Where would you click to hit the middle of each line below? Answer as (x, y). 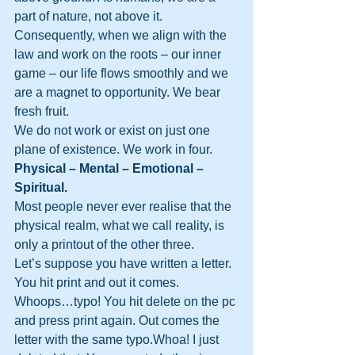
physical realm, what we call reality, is (121, 225)
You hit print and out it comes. (98, 282)
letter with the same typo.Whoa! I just (118, 340)
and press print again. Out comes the (118, 321)
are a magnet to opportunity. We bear (119, 92)
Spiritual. (41, 187)
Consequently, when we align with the (122, 35)
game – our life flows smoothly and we (123, 73)
